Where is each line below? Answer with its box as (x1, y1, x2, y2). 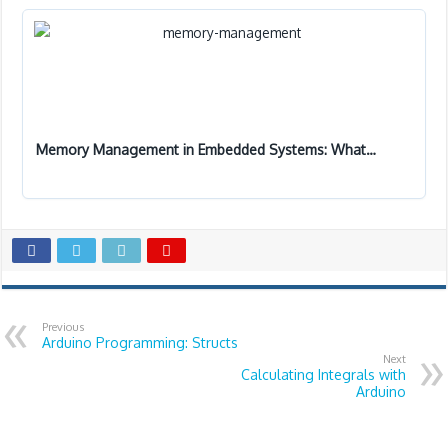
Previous (42, 319, 85, 335)
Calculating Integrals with (240, 366, 406, 384)
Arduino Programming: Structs (42, 334, 239, 352)
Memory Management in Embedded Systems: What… (36, 140, 377, 158)
